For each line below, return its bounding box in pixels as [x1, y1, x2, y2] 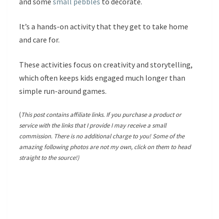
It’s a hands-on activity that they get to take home [19, 22, 188, 31]
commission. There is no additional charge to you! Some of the [19, 132, 184, 140]
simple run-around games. [19, 86, 107, 96]
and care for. [19, 35, 60, 44]
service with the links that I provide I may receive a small [19, 121, 166, 130]
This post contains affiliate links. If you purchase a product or [21, 110, 181, 119]
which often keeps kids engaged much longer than [19, 73, 185, 83]
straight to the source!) [19, 153, 79, 162]
